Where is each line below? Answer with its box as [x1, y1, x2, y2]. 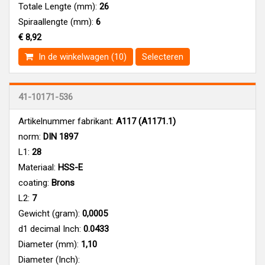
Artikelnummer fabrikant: [18, 115, 114, 127]
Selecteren [142, 51, 183, 62]
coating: [18, 177, 49, 188]
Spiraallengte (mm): [18, 16, 93, 27]
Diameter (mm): [18, 238, 79, 250]
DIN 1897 [41, 131, 78, 142]
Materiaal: [18, 161, 56, 173]
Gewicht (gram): [18, 208, 80, 219]
